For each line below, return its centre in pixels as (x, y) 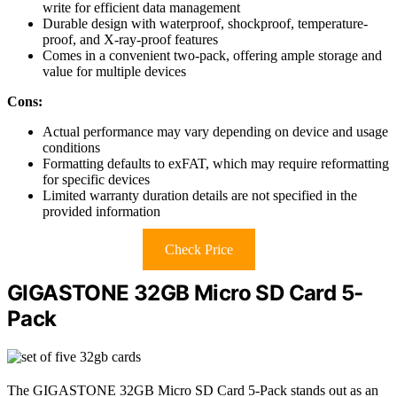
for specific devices (96, 180)
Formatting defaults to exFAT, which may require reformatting (216, 164)
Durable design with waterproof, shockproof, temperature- (205, 24)
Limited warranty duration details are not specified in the (200, 196)
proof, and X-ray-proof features (130, 40)
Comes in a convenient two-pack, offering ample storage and (212, 56)
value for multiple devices (114, 72)
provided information (101, 212)
